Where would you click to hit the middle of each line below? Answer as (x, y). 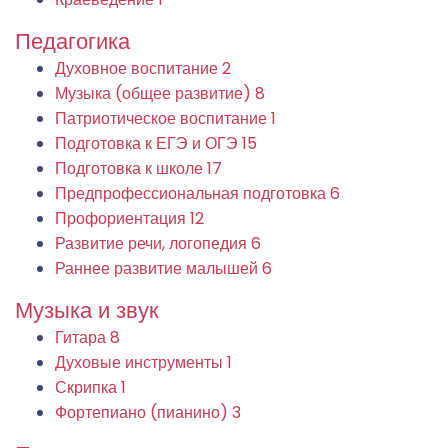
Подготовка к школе (131, 168)
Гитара (82, 337)
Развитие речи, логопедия (153, 243)
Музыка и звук (87, 310)
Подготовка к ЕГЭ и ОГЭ (148, 143)
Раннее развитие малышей (158, 268)
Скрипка (88, 387)
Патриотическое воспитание (163, 118)
